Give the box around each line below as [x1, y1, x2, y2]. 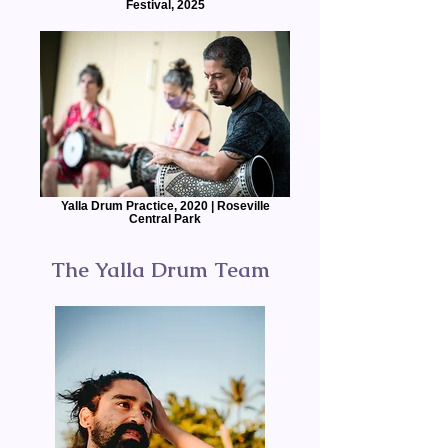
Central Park [129, 212, 201, 225]
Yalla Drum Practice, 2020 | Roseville [60, 199, 270, 212]
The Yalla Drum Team [50, 256, 270, 283]
